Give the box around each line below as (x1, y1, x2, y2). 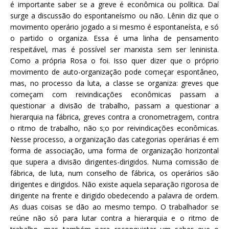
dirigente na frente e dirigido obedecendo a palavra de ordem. (10, 190, 219, 200)
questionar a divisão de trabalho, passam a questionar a (10, 100, 219, 110)
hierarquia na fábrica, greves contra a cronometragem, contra (10, 111, 219, 122)
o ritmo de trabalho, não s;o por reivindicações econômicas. (10, 123, 219, 133)
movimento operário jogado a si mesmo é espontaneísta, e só (10, 21, 219, 32)
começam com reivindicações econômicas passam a (10, 89, 219, 99)
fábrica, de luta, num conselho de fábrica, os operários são (10, 168, 219, 178)
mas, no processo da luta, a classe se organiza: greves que (10, 78, 219, 88)
